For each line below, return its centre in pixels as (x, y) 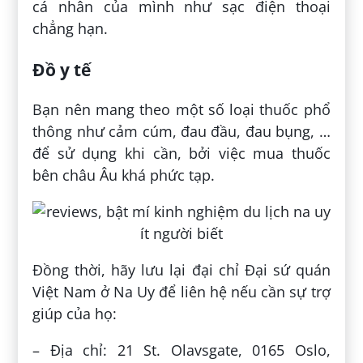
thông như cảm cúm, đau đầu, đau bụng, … (181, 132)
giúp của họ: (75, 314)
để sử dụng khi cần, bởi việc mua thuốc (181, 154)
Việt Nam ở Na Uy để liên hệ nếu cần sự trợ (181, 292)
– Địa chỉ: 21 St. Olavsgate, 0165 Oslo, (181, 350)
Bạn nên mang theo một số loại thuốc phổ (181, 110)
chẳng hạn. (70, 29)
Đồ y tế (62, 70)
